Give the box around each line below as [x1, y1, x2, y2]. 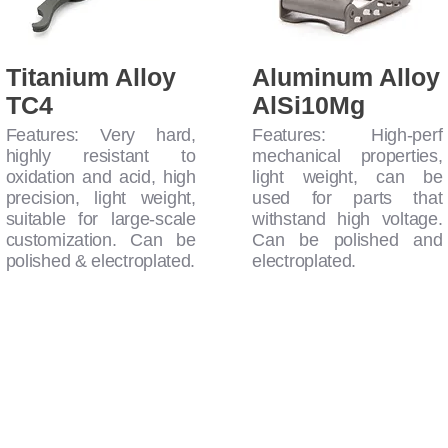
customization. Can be [5, 230, 196, 251]
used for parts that [252, 188, 443, 209]
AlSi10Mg [252, 91, 366, 120]
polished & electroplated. [5, 251, 196, 272]
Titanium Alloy [5, 63, 176, 92]
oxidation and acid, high [5, 167, 196, 188]
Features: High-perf [252, 125, 443, 146]
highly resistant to [5, 146, 196, 167]
